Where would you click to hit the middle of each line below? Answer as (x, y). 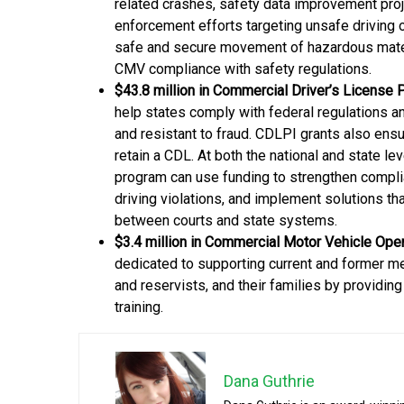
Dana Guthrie (269, 381)
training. (139, 308)
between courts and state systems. (226, 221)
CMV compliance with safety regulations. (243, 69)
